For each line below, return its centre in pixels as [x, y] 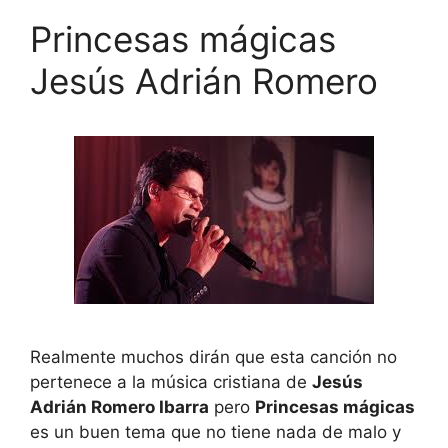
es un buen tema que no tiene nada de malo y [215, 431]
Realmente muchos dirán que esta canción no [213, 356]
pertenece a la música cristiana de [171, 381]
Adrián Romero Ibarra [119, 406]
